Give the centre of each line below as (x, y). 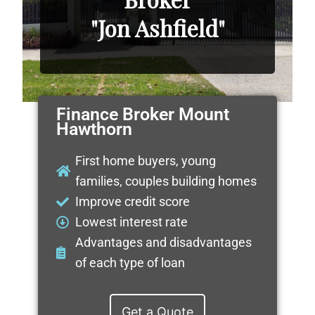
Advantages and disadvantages (164, 243)
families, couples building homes (166, 181)
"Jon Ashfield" (157, 27)
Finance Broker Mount (142, 115)
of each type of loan (130, 263)
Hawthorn (94, 129)
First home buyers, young (146, 161)
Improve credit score (133, 202)
